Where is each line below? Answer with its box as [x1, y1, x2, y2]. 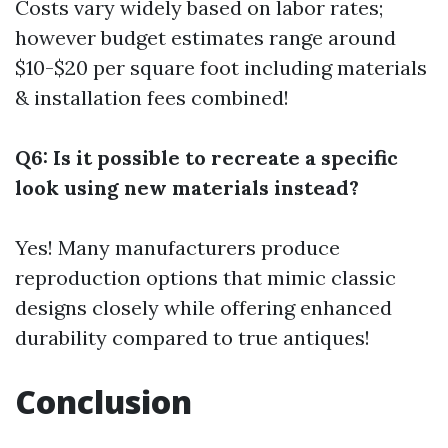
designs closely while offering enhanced [15, 295, 392, 320]
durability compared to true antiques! [15, 325, 370, 350]
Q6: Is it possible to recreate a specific [15, 145, 398, 170]
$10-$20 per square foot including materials [15, 55, 427, 80]
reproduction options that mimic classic [15, 265, 396, 290]
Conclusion [15, 380, 192, 423]
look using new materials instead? [15, 175, 359, 200]
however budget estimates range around [15, 25, 396, 50]
